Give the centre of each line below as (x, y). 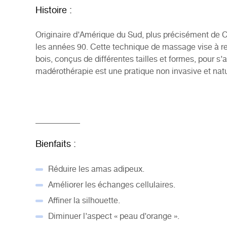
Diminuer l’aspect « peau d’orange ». (114, 217)
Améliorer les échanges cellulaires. (112, 185)
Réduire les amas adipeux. (96, 170)
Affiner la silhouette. (84, 201)
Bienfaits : (56, 145)
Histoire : (55, 11)
